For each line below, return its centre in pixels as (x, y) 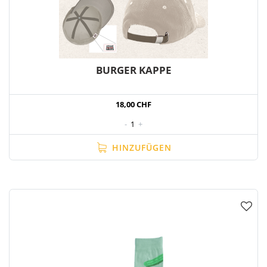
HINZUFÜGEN (141, 148)
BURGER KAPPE (133, 70)
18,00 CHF (133, 104)
